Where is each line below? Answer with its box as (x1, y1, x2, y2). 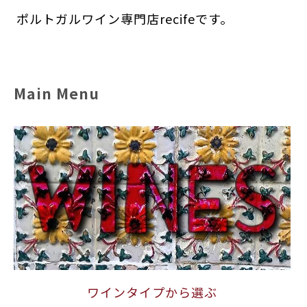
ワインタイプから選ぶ (86, 282, 217, 301)
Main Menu (14, 83, 99, 104)
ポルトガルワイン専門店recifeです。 (16, 10, 234, 28)
